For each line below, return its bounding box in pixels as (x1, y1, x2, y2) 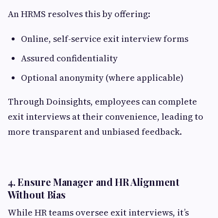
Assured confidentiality (21, 52, 118, 64)
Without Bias (8, 188, 66, 201)
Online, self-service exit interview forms (21, 33, 188, 45)
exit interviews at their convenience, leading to (8, 110, 203, 123)
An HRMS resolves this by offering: (8, 8, 150, 20)
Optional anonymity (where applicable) (21, 72, 183, 84)
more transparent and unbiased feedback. (8, 126, 182, 138)
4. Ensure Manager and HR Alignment (8, 175, 180, 188)
